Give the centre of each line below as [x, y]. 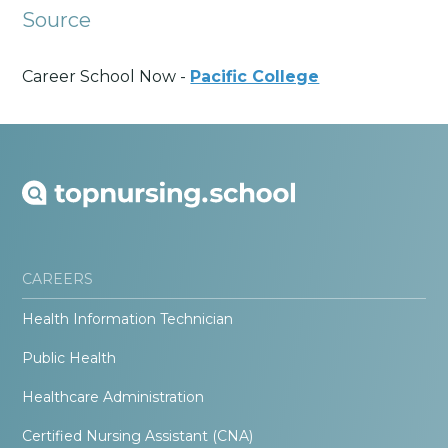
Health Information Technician [128, 319]
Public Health [69, 358]
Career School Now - [106, 77]
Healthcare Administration [113, 397]
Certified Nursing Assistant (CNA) [138, 436]
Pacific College [255, 77]
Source [57, 19]
